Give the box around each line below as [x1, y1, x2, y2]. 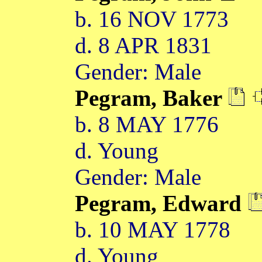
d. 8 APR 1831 [75, 33, 212, 58]
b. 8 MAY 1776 [75, 112, 219, 137]
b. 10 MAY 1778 [75, 217, 230, 243]
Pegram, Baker [75, 85, 227, 111]
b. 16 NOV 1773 [75, 6, 229, 32]
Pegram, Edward [75, 191, 247, 216]
